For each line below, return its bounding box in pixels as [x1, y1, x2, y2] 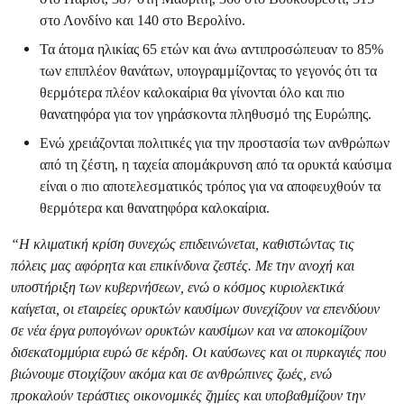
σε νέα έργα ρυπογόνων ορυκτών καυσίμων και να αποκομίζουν [11, 322, 367, 339]
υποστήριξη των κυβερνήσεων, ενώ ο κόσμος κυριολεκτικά [11, 279, 344, 296]
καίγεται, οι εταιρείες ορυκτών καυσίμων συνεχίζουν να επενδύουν [11, 300, 380, 317]
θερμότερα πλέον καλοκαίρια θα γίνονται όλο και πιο [40, 84, 344, 101]
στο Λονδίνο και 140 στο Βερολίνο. [40, 12, 245, 29]
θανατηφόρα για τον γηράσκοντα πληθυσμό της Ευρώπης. [40, 106, 372, 123]
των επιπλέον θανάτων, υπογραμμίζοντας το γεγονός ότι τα [40, 62, 377, 79]
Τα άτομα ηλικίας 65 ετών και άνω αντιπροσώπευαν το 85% [40, 41, 383, 58]
